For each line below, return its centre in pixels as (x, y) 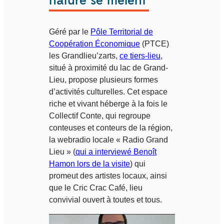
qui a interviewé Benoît (116, 152)
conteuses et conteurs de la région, (111, 128)
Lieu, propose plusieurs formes (103, 80)
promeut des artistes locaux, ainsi (108, 176)
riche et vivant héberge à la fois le (108, 104)
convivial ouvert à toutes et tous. (106, 200)
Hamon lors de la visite (89, 164)
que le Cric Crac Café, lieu (96, 188)
